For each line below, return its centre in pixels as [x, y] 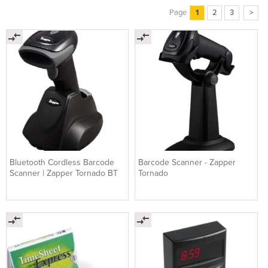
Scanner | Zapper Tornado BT [64, 173]
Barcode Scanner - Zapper [187, 162]
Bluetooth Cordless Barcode [62, 162]
